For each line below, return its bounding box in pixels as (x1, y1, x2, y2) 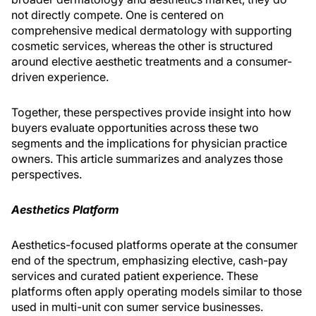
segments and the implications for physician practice (11, 136, 287, 150)
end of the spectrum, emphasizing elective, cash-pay (11, 253, 288, 267)
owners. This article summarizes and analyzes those (11, 152, 283, 166)
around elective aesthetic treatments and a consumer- (11, 54, 292, 68)
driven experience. (11, 70, 109, 84)
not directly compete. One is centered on (11, 8, 224, 22)
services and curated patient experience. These (11, 269, 258, 283)
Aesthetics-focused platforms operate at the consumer (11, 238, 298, 252)
